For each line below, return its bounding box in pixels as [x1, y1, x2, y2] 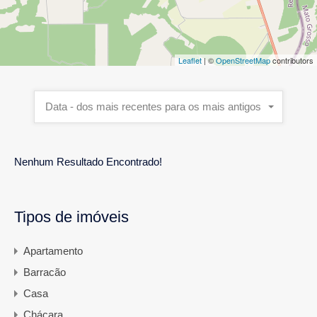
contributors [270, 54, 313, 67]
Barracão [23, 266, 66, 279]
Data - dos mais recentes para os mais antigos [45, 100, 261, 113]
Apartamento [23, 245, 83, 258]
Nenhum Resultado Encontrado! [14, 156, 162, 168]
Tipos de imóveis [14, 208, 129, 226]
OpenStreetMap [216, 54, 270, 67]
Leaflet [178, 54, 202, 67]
